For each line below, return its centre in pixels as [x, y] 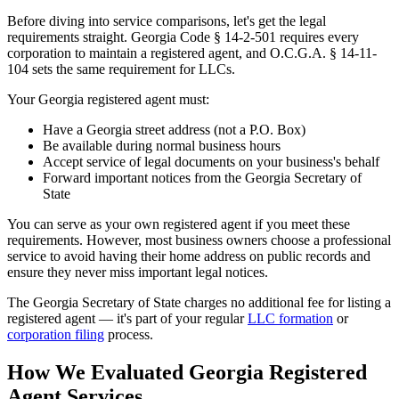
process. [129, 335]
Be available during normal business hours [162, 146]
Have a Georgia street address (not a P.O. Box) [174, 130]
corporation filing [56, 335]
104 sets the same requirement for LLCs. [121, 69]
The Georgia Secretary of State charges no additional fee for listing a [199, 303]
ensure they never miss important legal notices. [138, 273]
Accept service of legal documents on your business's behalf [211, 162]
